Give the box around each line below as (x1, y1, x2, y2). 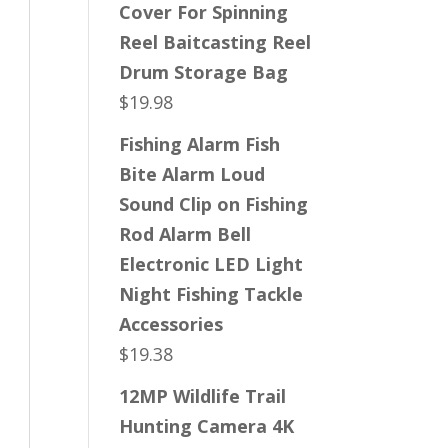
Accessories (119, 312, 224, 336)
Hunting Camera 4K (119, 414, 295, 438)
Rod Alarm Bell (119, 222, 252, 246)
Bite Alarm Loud (119, 162, 266, 186)
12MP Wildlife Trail (119, 384, 287, 408)
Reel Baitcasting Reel (119, 30, 312, 54)
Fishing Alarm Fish (119, 132, 281, 156)
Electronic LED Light (119, 252, 304, 276)
